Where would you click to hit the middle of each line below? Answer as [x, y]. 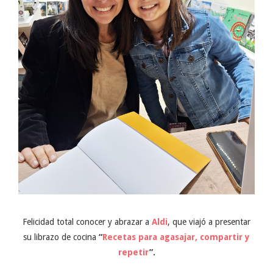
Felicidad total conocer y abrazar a [87, 222]
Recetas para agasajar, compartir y [176, 237]
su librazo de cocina [61, 237]
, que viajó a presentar [209, 222]
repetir [133, 253]
